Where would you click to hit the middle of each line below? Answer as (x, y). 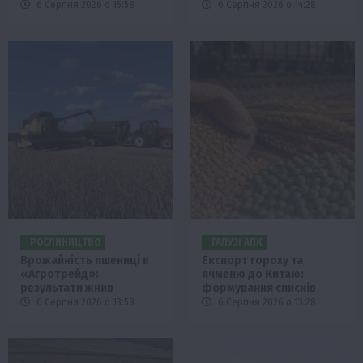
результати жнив (67, 288)
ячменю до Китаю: (253, 275)
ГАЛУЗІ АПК (237, 243)
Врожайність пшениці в (85, 261)
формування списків (259, 288)
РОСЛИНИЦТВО (65, 243)
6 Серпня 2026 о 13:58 (84, 303)
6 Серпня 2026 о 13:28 (266, 303)
